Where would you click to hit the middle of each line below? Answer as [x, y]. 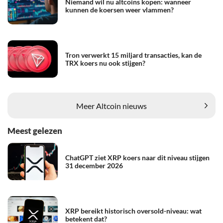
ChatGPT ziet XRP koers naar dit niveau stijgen [137, 157]
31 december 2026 [94, 165]
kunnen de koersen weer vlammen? [119, 9]
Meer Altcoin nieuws [111, 106]
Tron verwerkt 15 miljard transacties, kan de [133, 55]
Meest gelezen [35, 131]
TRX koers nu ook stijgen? [105, 63]
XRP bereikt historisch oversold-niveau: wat [133, 211]
